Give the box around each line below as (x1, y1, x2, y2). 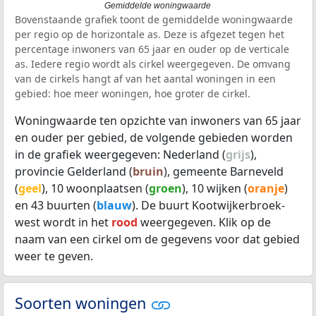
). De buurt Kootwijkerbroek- (132, 197, 285, 213)
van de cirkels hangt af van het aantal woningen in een (15, 71, 276, 85)
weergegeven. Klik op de (138, 214, 271, 230)
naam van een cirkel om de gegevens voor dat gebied (15, 231, 300, 247)
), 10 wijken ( (182, 180, 248, 196)
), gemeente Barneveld (164, 163, 284, 179)
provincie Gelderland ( (15, 163, 133, 179)
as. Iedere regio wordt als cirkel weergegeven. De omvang (15, 56, 291, 71)
